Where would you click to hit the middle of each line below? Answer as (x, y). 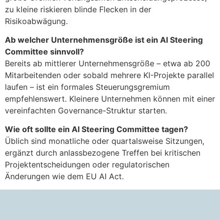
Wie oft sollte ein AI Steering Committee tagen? (96, 129)
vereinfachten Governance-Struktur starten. (86, 111)
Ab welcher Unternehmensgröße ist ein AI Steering (104, 40)
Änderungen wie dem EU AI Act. (64, 177)
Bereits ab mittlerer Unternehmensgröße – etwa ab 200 (108, 64)
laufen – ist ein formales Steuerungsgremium (87, 87)
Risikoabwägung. (36, 21)
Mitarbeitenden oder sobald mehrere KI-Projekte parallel (110, 75)
